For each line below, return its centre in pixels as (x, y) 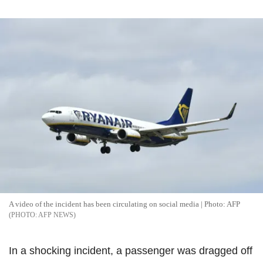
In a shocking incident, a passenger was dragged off (131, 251)
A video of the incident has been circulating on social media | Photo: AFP (124, 204)
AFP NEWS (56, 215)
